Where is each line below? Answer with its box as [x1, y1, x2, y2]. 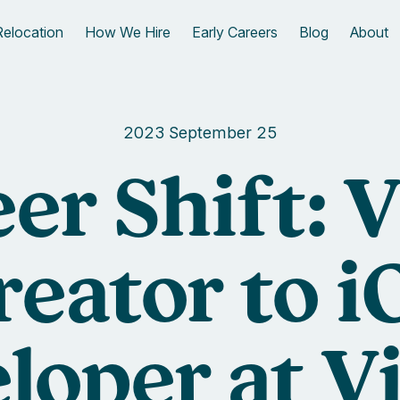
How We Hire [84, 23, 171, 41]
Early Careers [191, 23, 278, 41]
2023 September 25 [123, 123, 277, 142]
